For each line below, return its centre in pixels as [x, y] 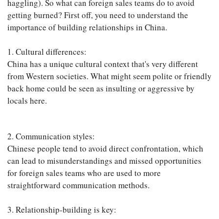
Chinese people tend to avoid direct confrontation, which [105, 149]
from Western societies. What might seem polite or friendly [109, 76]
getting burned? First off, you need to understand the [98, 15]
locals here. [27, 101]
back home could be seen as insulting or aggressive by [101, 88]
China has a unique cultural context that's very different [103, 64]
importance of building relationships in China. [87, 27]
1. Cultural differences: [47, 52]
